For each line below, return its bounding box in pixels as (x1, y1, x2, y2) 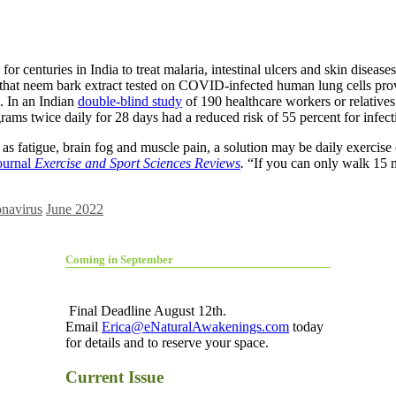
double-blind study (78, 93, 182, 109)
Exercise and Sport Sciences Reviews (34, 155, 240, 171)
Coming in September (65, 252, 173, 266)
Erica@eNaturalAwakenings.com (102, 318, 289, 334)
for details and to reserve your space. (65, 334, 269, 350)
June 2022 (46, 201, 103, 217)
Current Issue (65, 367, 164, 386)
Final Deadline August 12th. (65, 302, 226, 318)
